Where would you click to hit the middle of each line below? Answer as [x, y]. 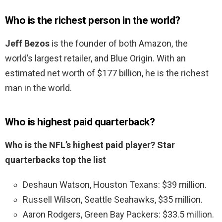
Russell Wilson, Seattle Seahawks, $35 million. [113, 200]
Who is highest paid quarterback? [80, 122]
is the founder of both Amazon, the [119, 44]
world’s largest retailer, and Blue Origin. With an [95, 58]
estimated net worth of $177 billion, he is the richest [107, 73]
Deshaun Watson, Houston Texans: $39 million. [115, 185]
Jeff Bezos [27, 44]
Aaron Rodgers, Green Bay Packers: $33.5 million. [118, 215]
